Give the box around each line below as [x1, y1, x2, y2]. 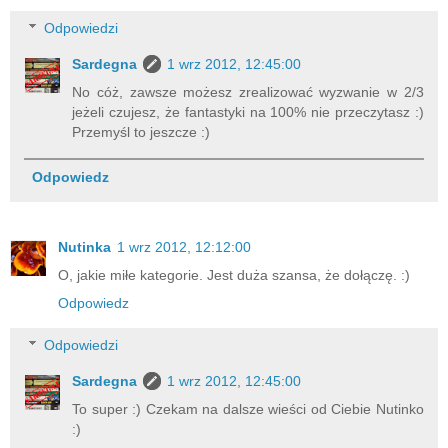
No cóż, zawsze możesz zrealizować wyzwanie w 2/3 [72, 84, 424, 101]
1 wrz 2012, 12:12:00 [117, 239, 251, 256]
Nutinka [58, 239, 111, 256]
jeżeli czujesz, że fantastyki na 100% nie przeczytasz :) [72, 104, 424, 121]
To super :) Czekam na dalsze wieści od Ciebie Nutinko [72, 400, 424, 417]
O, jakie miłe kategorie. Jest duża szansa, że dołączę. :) [58, 267, 410, 284]
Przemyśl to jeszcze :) [72, 124, 211, 141]
